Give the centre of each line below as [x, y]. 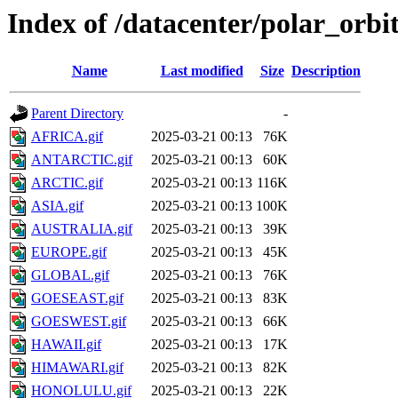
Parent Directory [77, 114]
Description [326, 71]
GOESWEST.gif [79, 322]
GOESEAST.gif [77, 298]
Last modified [202, 71]
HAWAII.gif [66, 345]
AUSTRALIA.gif [82, 229]
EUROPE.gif [69, 252]
